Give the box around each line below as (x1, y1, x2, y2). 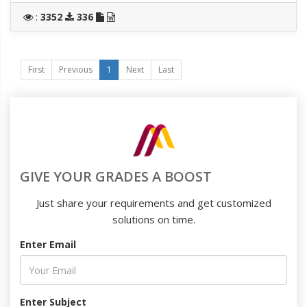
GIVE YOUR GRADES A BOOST (20, 167, 212, 186)
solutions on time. (112, 212, 195, 226)
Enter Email (20, 238, 76, 251)
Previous (59, 64, 93, 75)
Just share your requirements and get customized (36, 196, 271, 210)
